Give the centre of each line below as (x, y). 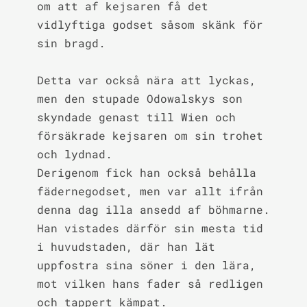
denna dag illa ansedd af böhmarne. (153, 209)
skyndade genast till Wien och (136, 117)
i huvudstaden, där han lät (126, 246)
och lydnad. (74, 154)
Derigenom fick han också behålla (146, 172)
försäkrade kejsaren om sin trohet (150, 135)
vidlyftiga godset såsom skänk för (150, 24)
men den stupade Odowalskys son (139, 98)
